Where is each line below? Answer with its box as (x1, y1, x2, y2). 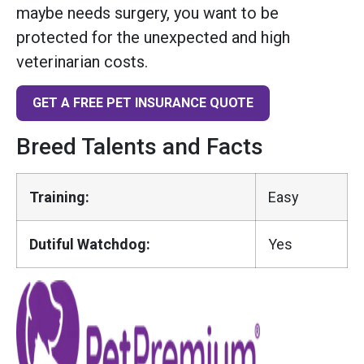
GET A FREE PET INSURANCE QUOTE (32, 95, 253, 111)
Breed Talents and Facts (16, 132, 263, 160)
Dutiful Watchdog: (29, 235, 150, 253)
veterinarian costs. (16, 51, 148, 71)
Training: (29, 188, 89, 206)
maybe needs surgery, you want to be (16, 2, 279, 23)
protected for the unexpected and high (16, 27, 290, 47)
